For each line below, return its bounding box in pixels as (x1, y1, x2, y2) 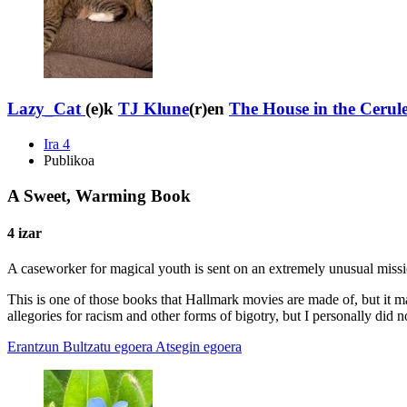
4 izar (7, 224, 42, 241)
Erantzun (7, 339, 59, 355)
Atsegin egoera (155, 339, 242, 355)
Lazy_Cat (7, 99, 81, 119)
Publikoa (44, 152, 94, 168)
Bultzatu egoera (63, 339, 153, 355)
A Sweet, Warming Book (7, 185, 191, 205)
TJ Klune (118, 99, 189, 119)
